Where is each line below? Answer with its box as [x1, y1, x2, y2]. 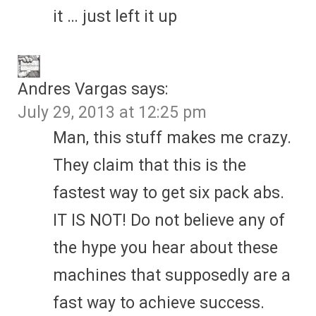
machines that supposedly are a [53, 265, 291, 285]
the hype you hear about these [53, 238, 278, 257]
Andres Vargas [18, 79, 127, 99]
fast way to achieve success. [53, 293, 265, 312]
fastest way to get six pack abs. [53, 183, 284, 202]
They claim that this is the [53, 155, 246, 175]
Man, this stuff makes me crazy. [53, 128, 291, 147]
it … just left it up [53, 6, 177, 26]
